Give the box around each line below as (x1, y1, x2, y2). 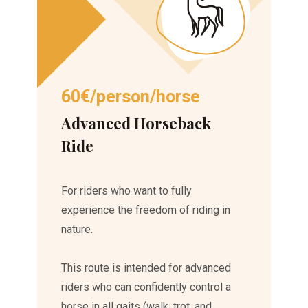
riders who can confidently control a (61, 280, 232, 294)
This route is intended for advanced (61, 261, 232, 274)
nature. (61, 222, 93, 236)
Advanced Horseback (61, 112, 212, 133)
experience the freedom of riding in (61, 203, 231, 217)
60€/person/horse (61, 86, 201, 107)
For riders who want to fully (61, 184, 192, 197)
